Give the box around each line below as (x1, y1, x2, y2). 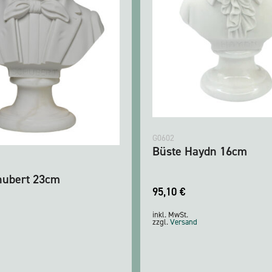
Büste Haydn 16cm (152, 143, 247, 159)
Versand (170, 216, 197, 227)
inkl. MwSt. (152, 209, 188, 220)
